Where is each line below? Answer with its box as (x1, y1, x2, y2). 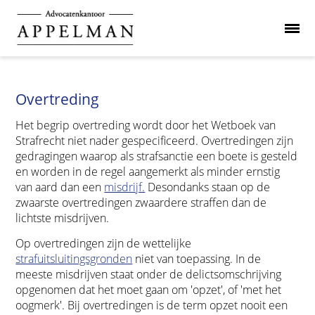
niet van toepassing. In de (132, 250, 262, 266)
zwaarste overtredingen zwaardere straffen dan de (15, 195, 267, 210)
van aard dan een (15, 179, 105, 195)
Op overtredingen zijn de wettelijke (15, 235, 192, 251)
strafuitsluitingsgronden (15, 250, 133, 266)
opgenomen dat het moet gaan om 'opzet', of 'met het (15, 281, 282, 297)
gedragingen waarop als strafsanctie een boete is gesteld (15, 148, 298, 164)
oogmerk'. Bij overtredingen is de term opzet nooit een (15, 297, 288, 313)
